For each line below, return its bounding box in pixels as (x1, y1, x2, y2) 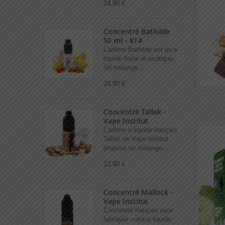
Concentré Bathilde (103, 27, 170, 36)
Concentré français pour (103, 206, 173, 214)
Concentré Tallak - (103, 107, 166, 117)
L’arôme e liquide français (103, 126, 177, 134)
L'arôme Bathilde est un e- (103, 46, 179, 53)
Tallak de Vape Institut (103, 135, 168, 143)
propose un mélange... (103, 144, 168, 152)
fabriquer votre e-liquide (103, 215, 171, 223)
